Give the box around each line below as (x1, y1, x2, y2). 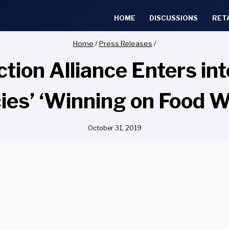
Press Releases (99, 39, 152, 48)
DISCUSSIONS (149, 13, 198, 22)
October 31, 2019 (87, 124, 142, 132)
